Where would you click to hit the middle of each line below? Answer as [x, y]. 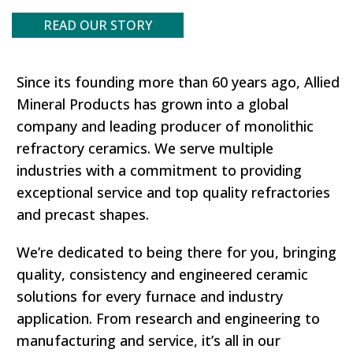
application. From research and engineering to [168, 318]
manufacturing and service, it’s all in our [149, 340]
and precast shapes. [83, 214]
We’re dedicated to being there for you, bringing [176, 252]
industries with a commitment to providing [159, 170]
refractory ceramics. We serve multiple [145, 148]
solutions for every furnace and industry [150, 296]
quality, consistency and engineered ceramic [162, 274]
